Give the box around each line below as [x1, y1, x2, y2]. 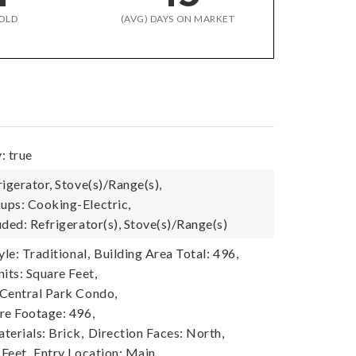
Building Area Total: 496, [94, 246, 239, 261]
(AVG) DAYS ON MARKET [120, 13, 235, 25]
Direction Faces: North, [87, 325, 225, 340]
